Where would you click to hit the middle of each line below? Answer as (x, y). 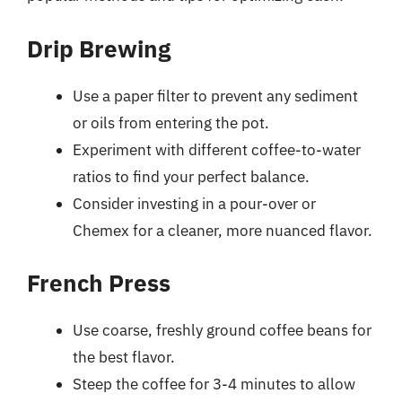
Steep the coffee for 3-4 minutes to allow (214, 384)
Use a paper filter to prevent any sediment (215, 96)
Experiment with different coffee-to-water (217, 149)
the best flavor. (124, 357)
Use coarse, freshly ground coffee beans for (222, 330)
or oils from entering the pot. (171, 122)
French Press (99, 283)
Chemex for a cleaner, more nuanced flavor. (223, 230)
